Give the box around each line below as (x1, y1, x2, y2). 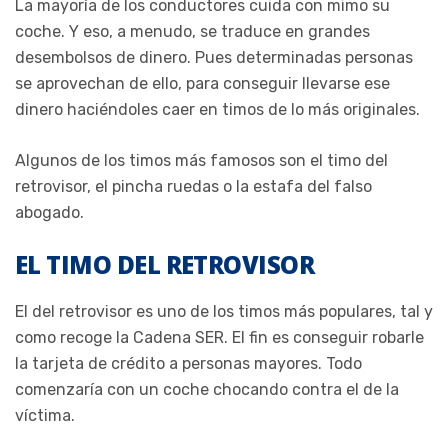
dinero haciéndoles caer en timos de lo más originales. (15, 99, 420, 119)
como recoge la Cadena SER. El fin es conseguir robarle (15, 327, 424, 347)
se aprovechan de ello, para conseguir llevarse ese (15, 73, 390, 93)
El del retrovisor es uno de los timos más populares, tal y (15, 301, 433, 321)
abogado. (15, 202, 84, 222)
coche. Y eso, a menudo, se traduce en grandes (15, 21, 370, 41)
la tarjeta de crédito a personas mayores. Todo (15, 353, 362, 373)
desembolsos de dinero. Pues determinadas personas (15, 47, 413, 67)
